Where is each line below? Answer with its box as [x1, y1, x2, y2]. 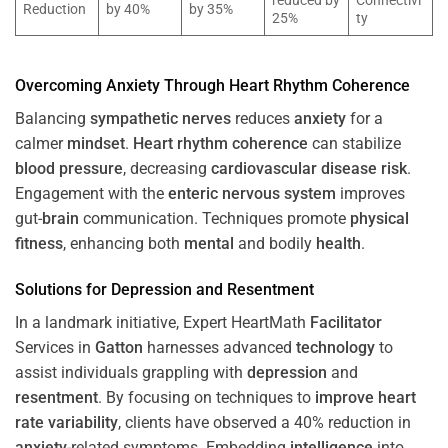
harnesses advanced [143, 337, 296, 357]
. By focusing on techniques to [98, 387, 315, 407]
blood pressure [15, 159, 123, 179]
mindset [67, 134, 125, 154]
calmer [15, 134, 67, 154]
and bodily [234, 234, 316, 254]
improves [336, 184, 405, 204]
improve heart [315, 387, 416, 407]
